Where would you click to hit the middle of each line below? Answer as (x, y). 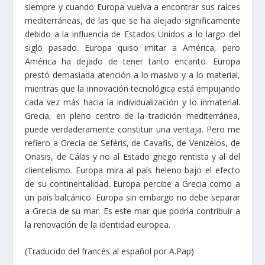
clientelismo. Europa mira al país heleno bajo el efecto (132, 181)
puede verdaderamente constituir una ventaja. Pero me (132, 140)
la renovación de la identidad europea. (98, 235)
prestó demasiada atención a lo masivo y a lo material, (132, 86)
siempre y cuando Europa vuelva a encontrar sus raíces (132, 18)
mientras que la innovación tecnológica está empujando (132, 99)
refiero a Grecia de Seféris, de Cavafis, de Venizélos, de (132, 154)
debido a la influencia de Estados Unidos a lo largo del (132, 45)
